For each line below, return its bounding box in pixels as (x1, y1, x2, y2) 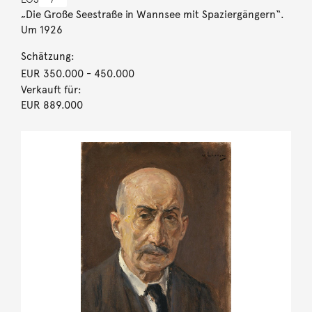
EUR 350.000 (20, 67, 84, 80)
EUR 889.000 (20, 98, 83, 111)
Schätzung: (20, 49, 75, 63)
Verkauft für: (20, 83, 81, 96)
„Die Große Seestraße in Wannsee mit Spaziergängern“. (20, 8, 284, 21)
